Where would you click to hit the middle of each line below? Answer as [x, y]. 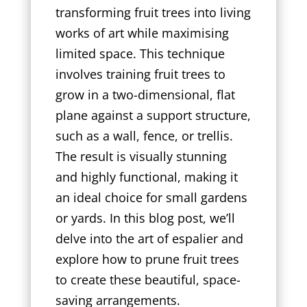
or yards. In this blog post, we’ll [145, 218]
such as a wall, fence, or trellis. [144, 135]
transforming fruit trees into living [153, 12]
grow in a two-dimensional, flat [145, 94]
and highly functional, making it [146, 176]
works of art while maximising [142, 33]
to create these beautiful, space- [148, 279]
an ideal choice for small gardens [151, 197]
